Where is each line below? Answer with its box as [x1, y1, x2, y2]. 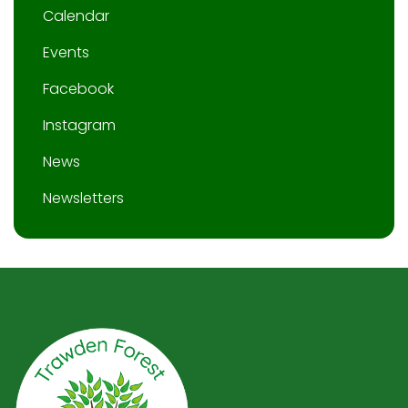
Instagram [43, 114, 116, 136]
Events [43, 41, 89, 63]
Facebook [43, 77, 114, 99]
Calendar [43, 5, 109, 26]
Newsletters [43, 187, 124, 209]
